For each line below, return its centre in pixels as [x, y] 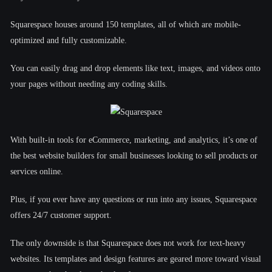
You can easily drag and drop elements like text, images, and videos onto [135, 68]
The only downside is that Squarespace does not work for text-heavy [128, 243]
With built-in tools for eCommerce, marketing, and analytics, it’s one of [134, 140]
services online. [37, 171]
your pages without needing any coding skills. [89, 84]
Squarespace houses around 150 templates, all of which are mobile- [126, 24]
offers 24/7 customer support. [61, 215]
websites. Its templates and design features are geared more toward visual [136, 259]
